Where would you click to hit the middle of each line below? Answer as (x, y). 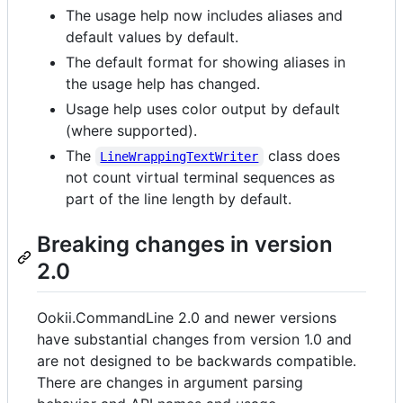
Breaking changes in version (185, 244)
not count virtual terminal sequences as (200, 177)
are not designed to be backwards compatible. (197, 360)
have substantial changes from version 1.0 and (194, 339)
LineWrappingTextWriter (179, 156)
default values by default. (152, 36)
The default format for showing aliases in (206, 62)
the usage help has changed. (163, 83)
